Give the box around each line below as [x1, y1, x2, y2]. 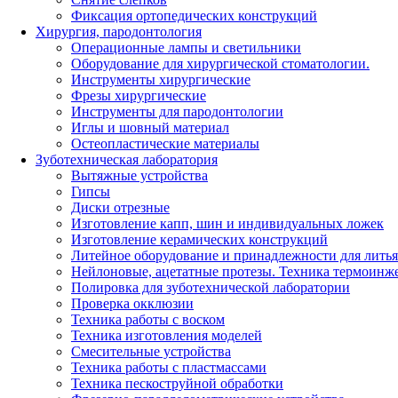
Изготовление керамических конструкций [71, 231, 328, 247]
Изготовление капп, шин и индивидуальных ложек [71, 215, 384, 231]
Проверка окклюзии [71, 295, 194, 311]
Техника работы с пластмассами [71, 359, 267, 375]
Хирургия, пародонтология [36, 23, 202, 39]
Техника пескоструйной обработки [71, 375, 283, 391]
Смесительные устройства [71, 343, 231, 359]
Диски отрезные [71, 199, 170, 215]
